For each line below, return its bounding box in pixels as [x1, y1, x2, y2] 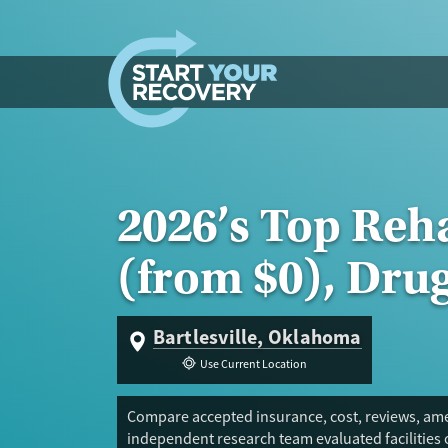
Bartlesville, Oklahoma [152, 324, 362, 350]
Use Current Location [199, 355, 307, 372]
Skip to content [15, 9, 117, 29]
